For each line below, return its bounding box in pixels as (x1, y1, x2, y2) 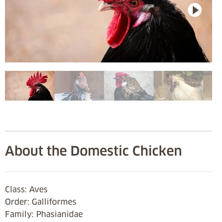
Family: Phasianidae (5, 209, 88, 219)
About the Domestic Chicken (5, 143, 182, 159)
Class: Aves (5, 184, 53, 194)
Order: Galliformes (5, 197, 81, 207)
